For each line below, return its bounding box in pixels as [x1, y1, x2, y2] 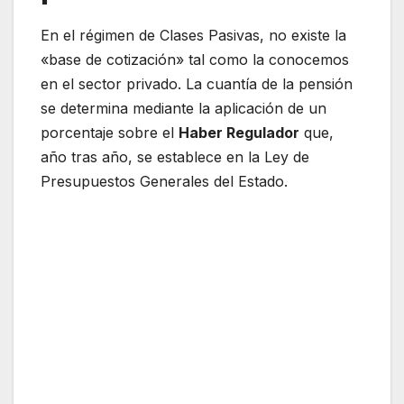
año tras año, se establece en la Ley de [41, 148, 309, 167]
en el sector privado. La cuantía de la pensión [41, 75, 353, 94]
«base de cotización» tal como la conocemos [41, 50, 349, 69]
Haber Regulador [179, 124, 299, 142]
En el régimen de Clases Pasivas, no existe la [41, 26, 346, 45]
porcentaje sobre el [41, 124, 179, 142]
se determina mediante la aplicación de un [41, 99, 326, 118]
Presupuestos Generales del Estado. [41, 172, 288, 191]
